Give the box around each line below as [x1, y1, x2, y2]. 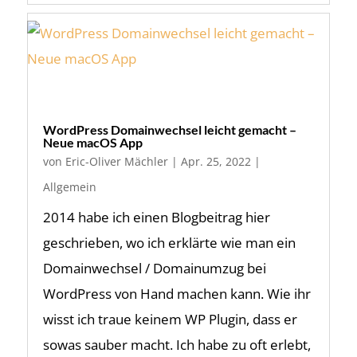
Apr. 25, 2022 [180, 154, 251, 169]
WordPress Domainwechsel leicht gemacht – [42, 122, 296, 137]
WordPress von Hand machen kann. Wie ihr [42, 284, 311, 303]
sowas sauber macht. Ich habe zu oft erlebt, [42, 335, 311, 354]
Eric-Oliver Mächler [65, 154, 168, 169]
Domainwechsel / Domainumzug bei [42, 259, 266, 277]
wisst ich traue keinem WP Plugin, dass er [42, 310, 297, 328]
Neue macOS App [42, 135, 143, 150]
